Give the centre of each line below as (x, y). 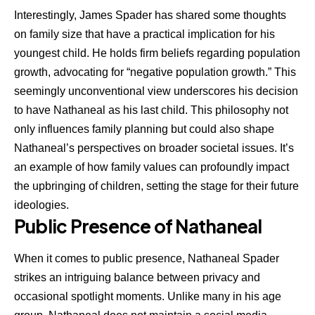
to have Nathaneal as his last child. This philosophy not (151, 110)
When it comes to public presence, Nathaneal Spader (147, 258)
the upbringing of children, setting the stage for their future (156, 186)
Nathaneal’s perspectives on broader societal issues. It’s (154, 148)
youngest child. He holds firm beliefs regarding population (157, 53)
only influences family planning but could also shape (144, 129)
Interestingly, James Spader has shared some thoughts (150, 15)
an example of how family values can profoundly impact (152, 167)
